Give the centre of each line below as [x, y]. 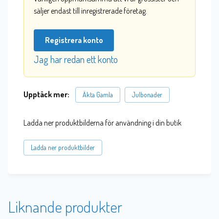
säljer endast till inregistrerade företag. [90, 11]
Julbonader [147, 95]
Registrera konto [74, 40]
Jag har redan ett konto [76, 59]
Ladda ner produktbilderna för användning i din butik [102, 122]
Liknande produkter [65, 207]
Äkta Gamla [98, 95]
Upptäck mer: [49, 95]
